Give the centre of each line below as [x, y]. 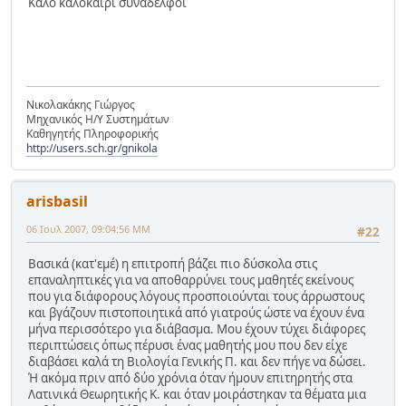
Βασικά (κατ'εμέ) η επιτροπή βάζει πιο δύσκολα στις [173, 263]
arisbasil [57, 202]
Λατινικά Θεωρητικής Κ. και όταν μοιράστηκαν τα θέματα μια [197, 394]
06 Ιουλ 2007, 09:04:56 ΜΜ [88, 229]
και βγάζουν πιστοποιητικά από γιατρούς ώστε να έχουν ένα [196, 312]
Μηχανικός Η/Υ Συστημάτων [98, 120]
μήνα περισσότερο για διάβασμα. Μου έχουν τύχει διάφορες [197, 329]
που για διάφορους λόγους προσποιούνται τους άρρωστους [196, 296]
